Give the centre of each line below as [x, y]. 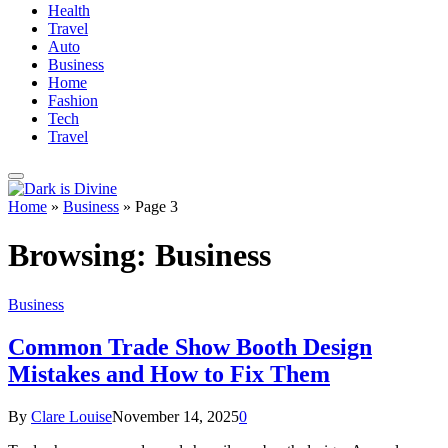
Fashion [73, 100]
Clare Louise [71, 416]
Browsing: [81, 255]
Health [69, 10]
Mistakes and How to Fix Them [169, 373]
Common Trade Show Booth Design [190, 346]
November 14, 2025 [175, 416]
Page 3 [156, 206]
